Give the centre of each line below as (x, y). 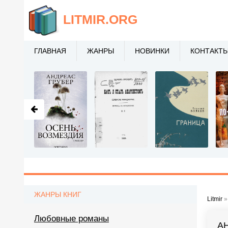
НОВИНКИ (152, 51)
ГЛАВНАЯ (50, 51)
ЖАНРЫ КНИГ (58, 194)
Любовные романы (72, 219)
